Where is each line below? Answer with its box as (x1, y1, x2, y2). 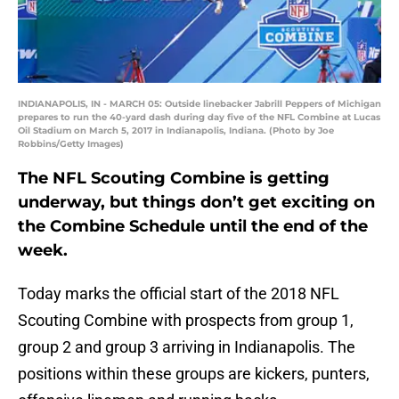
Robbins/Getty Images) (18, 138, 124, 151)
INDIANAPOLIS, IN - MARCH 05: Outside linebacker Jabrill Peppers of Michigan (18, 98, 381, 110)
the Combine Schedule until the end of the (18, 216, 368, 237)
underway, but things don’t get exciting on (18, 192, 375, 213)
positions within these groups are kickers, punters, (18, 364, 370, 384)
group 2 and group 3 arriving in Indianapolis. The (18, 338, 355, 357)
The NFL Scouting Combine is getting (18, 168, 330, 189)
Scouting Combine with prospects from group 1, (18, 311, 354, 330)
